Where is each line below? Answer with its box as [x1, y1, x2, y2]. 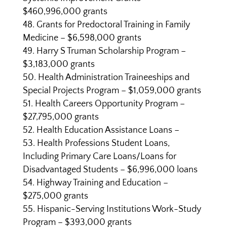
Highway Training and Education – [36, 178, 168, 188]
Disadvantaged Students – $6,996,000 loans [22, 165, 198, 175]
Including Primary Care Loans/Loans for [22, 152, 176, 162]
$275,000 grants [22, 191, 88, 201]
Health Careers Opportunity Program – [34, 99, 185, 109]
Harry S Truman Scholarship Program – [36, 46, 186, 56]
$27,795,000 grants [22, 112, 99, 122]
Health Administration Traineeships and [37, 72, 190, 83]
